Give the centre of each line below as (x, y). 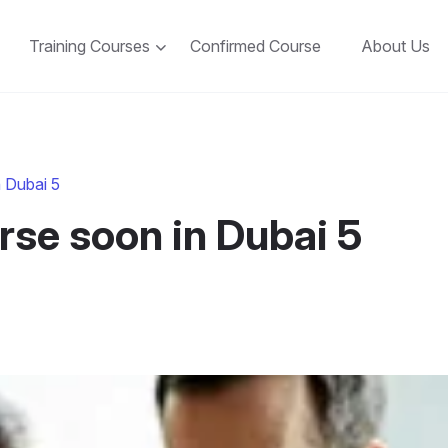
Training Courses (89, 46)
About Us (395, 46)
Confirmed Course (255, 46)
